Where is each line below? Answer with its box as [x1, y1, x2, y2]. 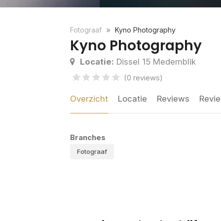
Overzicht [70, 94, 108, 104]
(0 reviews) [124, 73, 163, 83]
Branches [70, 133, 106, 143]
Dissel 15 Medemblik [114, 57, 196, 67]
